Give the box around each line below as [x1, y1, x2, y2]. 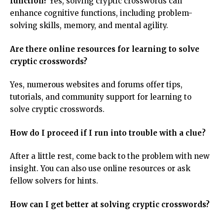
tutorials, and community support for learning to [10, 92, 191, 102]
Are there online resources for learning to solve [10, 44, 199, 54]
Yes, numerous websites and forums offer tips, [10, 80, 183, 90]
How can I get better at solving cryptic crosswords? [10, 199, 210, 209]
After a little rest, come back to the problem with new [10, 151, 210, 161]
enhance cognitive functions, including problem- [10, 8, 192, 18]
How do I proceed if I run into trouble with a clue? [10, 128, 206, 138]
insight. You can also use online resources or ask [10, 164, 190, 174]
